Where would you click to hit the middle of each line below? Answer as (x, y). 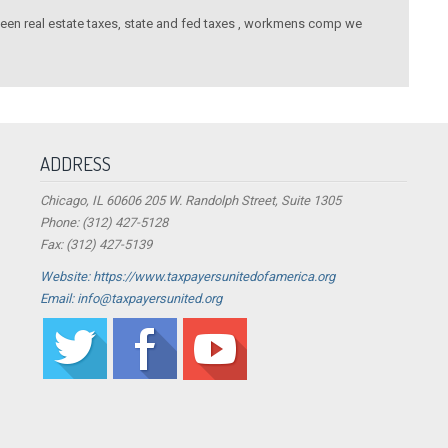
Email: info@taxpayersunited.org (131, 299)
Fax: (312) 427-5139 (96, 245)
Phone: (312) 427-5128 (104, 223)
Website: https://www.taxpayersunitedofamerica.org (188, 277)
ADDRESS (76, 164)
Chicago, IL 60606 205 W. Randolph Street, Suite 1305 (191, 201)
